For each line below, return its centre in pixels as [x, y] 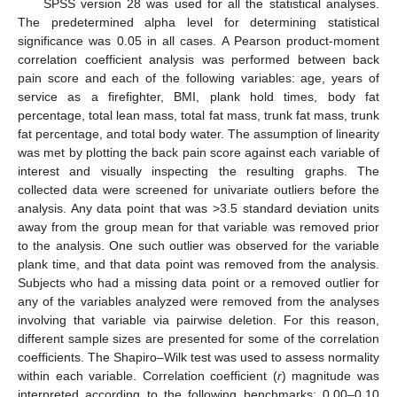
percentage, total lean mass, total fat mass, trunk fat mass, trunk [198, 116]
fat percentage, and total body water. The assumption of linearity [198, 134]
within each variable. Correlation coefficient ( [148, 376]
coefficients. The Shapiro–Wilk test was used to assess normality [198, 358]
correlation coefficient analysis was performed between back [198, 60]
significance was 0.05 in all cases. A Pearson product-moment [198, 41]
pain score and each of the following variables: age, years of [198, 78]
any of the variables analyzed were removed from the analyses [198, 302]
